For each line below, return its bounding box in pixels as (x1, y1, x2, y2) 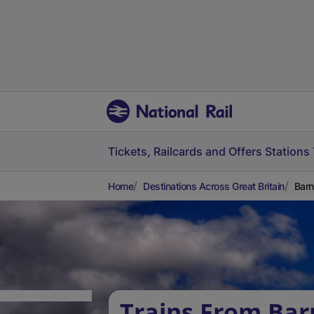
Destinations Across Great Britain (143, 180, 285, 192)
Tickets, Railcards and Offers (108, 144, 262, 158)
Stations (265, 144, 310, 158)
